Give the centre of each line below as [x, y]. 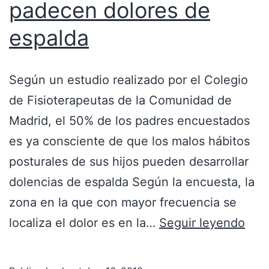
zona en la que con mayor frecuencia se [123, 202]
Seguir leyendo [202, 222]
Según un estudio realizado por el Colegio [128, 80]
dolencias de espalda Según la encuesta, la [132, 182]
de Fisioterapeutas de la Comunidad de [120, 100]
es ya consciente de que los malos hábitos [129, 141]
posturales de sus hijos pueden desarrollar [129, 161]
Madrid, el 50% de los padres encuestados [129, 120]
